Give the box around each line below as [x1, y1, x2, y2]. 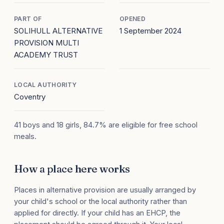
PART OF [14, 15, 42, 23]
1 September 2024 [119, 26, 181, 36]
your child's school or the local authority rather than [14, 197, 187, 206]
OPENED [119, 15, 146, 23]
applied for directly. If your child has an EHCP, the [14, 208, 180, 217]
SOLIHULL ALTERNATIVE [14, 26, 102, 36]
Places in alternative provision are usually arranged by [14, 185, 196, 194]
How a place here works [14, 162, 130, 175]
